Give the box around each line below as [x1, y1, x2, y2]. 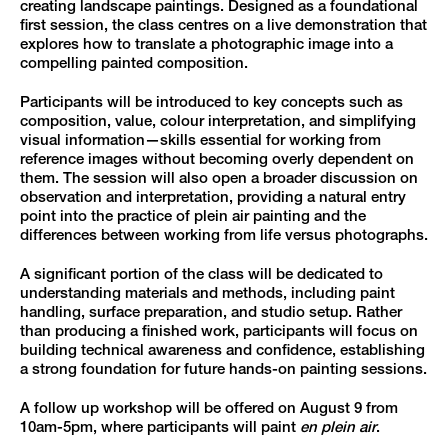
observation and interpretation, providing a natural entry [20, 187, 406, 207]
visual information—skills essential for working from [20, 130, 381, 150]
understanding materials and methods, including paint [20, 283, 395, 303]
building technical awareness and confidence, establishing [20, 340, 425, 360]
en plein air [300, 417, 376, 437]
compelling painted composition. [20, 53, 248, 73]
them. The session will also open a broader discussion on [20, 168, 418, 188]
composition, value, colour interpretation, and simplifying [20, 111, 416, 131]
